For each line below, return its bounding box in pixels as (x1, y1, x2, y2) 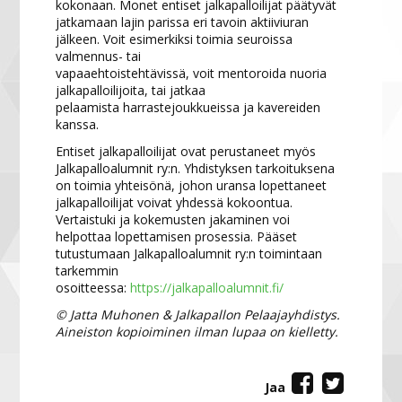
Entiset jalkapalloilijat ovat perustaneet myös (56, 142, 317, 160)
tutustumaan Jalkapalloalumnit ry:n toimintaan (56, 244, 323, 262)
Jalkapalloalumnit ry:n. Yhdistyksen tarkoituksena (56, 159, 336, 177)
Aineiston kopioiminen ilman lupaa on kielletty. (56, 322, 339, 340)
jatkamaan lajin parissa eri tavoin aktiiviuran (56, 13, 310, 31)
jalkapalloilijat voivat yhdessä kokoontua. (56, 193, 293, 211)
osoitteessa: (56, 278, 131, 296)
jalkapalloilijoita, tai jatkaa (56, 81, 206, 99)
